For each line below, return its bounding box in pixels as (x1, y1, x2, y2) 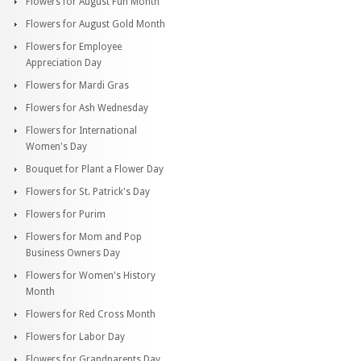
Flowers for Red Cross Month (26, 308, 156, 320)
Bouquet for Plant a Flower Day (26, 163, 164, 175)
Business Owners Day (26, 247, 120, 259)
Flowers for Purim (26, 208, 106, 220)
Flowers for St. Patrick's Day (26, 185, 150, 197)
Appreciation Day (26, 56, 102, 68)
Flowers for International (26, 124, 137, 136)
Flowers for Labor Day (26, 330, 125, 342)
